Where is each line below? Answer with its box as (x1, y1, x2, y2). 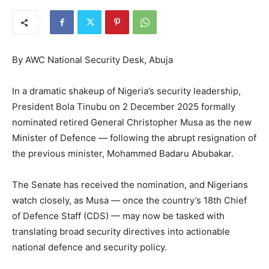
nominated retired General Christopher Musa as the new (12, 116, 252, 128)
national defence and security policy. (12, 241, 167, 253)
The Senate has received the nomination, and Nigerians (12, 179, 248, 191)
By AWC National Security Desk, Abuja (12, 54, 173, 66)
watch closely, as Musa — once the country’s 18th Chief (12, 195, 247, 207)
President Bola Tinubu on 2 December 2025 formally (12, 101, 235, 113)
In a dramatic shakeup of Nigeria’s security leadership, (12, 85, 241, 97)
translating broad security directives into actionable (12, 226, 230, 238)
